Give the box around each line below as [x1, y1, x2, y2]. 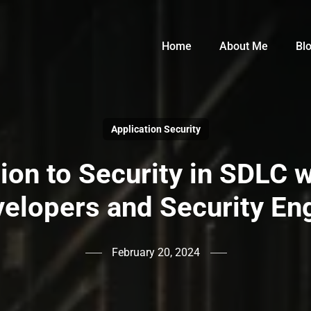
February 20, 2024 [111, 246, 200, 259]
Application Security [110, 124, 201, 135]
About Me [219, 40, 268, 53]
